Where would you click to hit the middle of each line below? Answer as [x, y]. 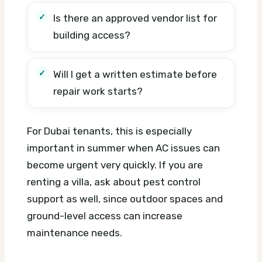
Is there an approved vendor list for [135, 18]
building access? [92, 35]
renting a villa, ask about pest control [114, 182]
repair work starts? [98, 91]
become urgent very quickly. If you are [115, 165]
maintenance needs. [75, 233]
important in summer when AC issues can [123, 148]
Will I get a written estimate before [135, 74]
